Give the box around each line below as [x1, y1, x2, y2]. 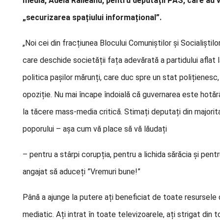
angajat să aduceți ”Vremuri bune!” [23, 167, 140, 176]
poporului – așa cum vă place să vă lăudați [23, 124, 167, 134]
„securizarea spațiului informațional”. [23, 13, 162, 22]
